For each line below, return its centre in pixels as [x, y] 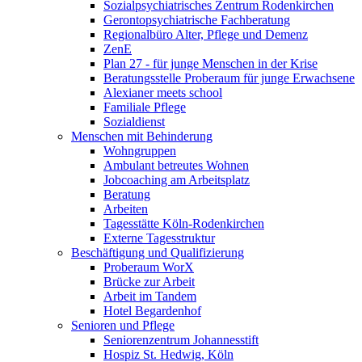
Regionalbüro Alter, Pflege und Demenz [206, 34]
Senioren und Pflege [123, 325]
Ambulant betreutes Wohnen [176, 165]
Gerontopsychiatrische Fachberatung [197, 20]
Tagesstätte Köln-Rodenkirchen [184, 223]
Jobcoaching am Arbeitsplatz [177, 180]
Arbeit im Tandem [150, 296]
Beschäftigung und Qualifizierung [158, 253]
